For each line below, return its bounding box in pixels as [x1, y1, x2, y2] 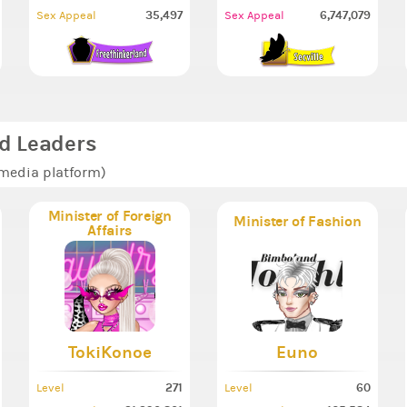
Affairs [87, 222, 133, 240]
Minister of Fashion [233, 212, 362, 230]
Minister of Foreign [47, 207, 172, 225]
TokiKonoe [67, 342, 152, 363]
